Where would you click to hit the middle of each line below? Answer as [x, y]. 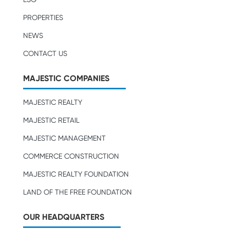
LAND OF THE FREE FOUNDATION [77, 192]
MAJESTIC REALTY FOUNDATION [76, 174]
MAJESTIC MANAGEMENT [64, 138]
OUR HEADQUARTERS [63, 217]
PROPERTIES [43, 18]
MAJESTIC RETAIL [51, 120]
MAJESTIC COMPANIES [66, 79]
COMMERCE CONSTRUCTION [71, 156]
